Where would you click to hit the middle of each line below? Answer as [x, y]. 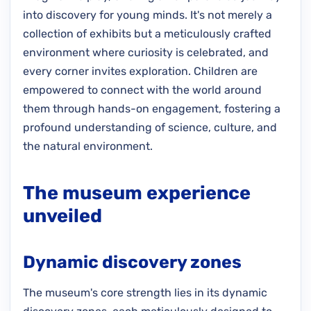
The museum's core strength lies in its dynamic [145, 292]
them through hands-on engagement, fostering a [152, 108]
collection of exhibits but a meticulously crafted [147, 33]
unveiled [62, 216]
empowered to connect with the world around [142, 90]
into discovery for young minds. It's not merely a [148, 15]
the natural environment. [88, 146]
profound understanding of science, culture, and [150, 127]
